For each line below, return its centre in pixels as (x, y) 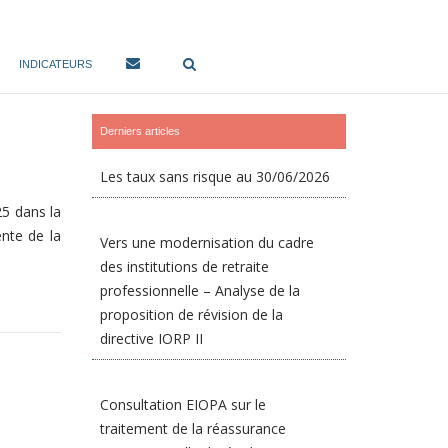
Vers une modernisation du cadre (207, 242)
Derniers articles (140, 131)
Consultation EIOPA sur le (183, 404)
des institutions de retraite (185, 266)
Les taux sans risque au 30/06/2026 (215, 176)
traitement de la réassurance (193, 428)
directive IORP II (152, 338)
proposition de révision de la (192, 314)
